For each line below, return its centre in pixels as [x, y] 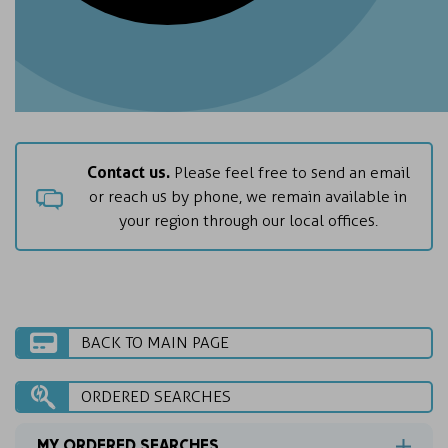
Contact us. [130, 172]
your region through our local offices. [248, 220]
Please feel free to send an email [291, 172]
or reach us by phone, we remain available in [248, 196]
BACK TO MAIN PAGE [155, 342]
